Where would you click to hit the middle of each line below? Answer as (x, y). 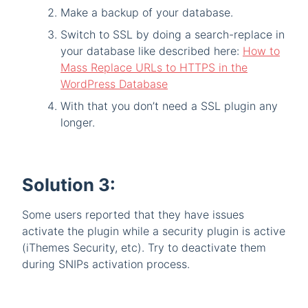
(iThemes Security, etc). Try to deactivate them (144, 248)
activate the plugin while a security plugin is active (154, 231)
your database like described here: (152, 51)
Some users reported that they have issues (133, 215)
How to (261, 51)
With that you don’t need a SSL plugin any (169, 106)
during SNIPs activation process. (106, 264)
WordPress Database (114, 84)
